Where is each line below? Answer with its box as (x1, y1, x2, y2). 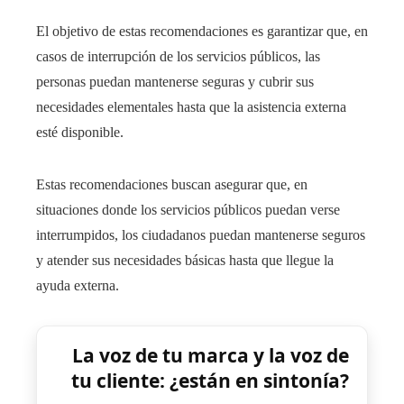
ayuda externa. (36, 277, 119, 293)
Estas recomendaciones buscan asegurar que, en (36, 176, 308, 192)
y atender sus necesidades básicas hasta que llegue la (36, 252, 334, 268)
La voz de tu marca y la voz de (71, 342, 349, 368)
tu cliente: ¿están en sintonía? (71, 367, 349, 393)
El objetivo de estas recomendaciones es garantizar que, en (36, 23, 368, 39)
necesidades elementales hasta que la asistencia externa (36, 98, 346, 115)
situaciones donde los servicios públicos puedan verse (36, 201, 340, 217)
